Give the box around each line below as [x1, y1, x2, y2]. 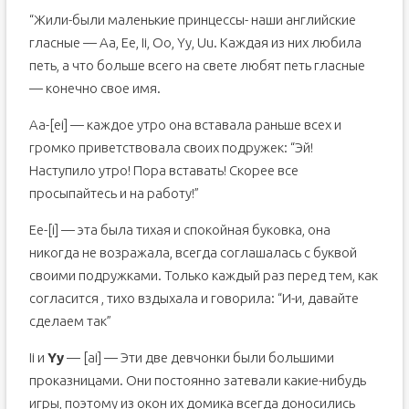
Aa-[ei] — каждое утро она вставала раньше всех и [28, 117, 341, 132]
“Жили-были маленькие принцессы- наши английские [28, 12, 356, 27]
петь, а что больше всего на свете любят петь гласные [28, 58, 365, 73]
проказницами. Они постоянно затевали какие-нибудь [28, 372, 366, 388]
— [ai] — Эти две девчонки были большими [63, 350, 334, 365]
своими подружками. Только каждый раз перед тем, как [28, 267, 378, 283]
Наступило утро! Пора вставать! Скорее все [28, 163, 299, 178]
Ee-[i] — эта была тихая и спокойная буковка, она [28, 222, 330, 237]
